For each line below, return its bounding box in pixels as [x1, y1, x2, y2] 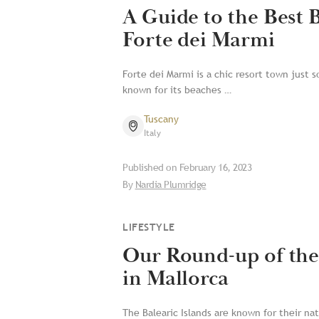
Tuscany [144, 113, 179, 125]
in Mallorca [122, 265, 229, 293]
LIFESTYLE [122, 221, 175, 233]
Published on [122, 161, 179, 174]
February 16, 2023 [179, 161, 251, 174]
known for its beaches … [122, 83, 231, 96]
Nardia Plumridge [135, 178, 206, 191]
